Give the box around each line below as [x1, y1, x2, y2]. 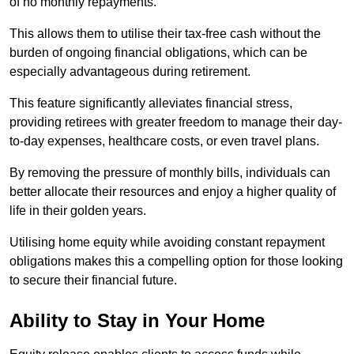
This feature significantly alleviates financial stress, [9, 96, 292, 111]
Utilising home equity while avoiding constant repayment [9, 235, 325, 250]
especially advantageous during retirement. [9, 65, 250, 79]
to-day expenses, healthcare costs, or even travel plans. [9, 134, 319, 149]
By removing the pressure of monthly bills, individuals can [9, 166, 330, 180]
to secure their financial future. [9, 273, 177, 288]
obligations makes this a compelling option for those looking [9, 254, 343, 269]
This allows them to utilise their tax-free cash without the [9, 27, 321, 41]
